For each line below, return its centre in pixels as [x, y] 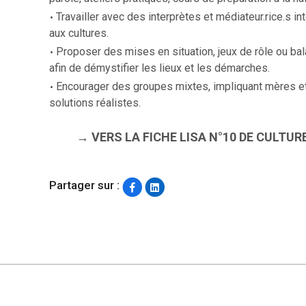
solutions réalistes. [95, 102]
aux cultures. [79, 33]
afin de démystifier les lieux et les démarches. [159, 68]
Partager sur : [84, 185]
